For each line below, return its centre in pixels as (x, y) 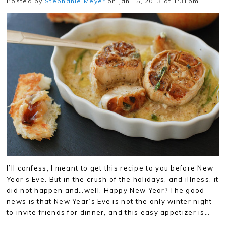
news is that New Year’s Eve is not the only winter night (109, 201)
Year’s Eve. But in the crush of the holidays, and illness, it (113, 179)
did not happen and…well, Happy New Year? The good (106, 190)
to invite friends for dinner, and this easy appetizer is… (108, 212)
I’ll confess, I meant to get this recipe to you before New (110, 168)
